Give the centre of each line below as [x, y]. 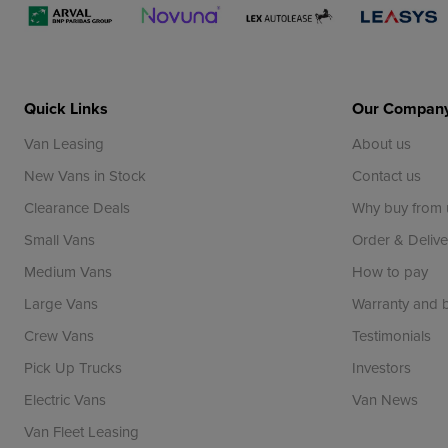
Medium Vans [68, 272]
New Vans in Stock [85, 176]
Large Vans [61, 304]
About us [381, 144]
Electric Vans [65, 400]
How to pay [389, 272]
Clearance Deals [77, 208]
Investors [381, 368]
